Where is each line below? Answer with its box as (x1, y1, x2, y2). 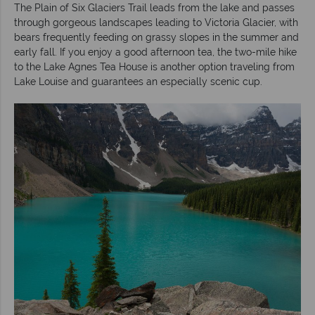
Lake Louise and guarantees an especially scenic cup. (14, 75, 262, 87)
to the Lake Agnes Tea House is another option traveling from (14, 60, 295, 72)
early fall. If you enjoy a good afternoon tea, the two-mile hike (14, 46, 297, 58)
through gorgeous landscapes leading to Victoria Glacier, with (14, 16, 298, 28)
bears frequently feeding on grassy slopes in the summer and (14, 31, 299, 43)
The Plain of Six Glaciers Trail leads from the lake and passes (14, 1, 295, 13)
